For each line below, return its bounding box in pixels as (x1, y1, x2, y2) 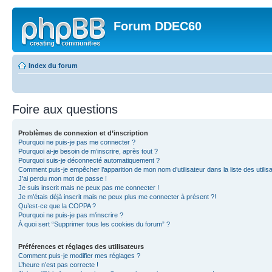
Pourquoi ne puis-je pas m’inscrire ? (18, 211, 123, 219)
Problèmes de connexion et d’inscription (18, 129, 148, 137)
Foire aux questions (12, 103, 118, 116)
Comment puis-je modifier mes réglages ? (18, 252, 140, 259)
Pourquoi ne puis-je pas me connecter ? (18, 138, 135, 146)
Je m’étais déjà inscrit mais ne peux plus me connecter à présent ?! (18, 193, 216, 200)
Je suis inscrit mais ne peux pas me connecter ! (18, 184, 159, 191)
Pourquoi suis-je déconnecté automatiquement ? (18, 157, 160, 164)
